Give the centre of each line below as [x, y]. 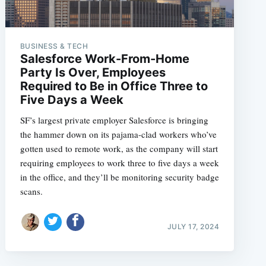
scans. [31, 191]
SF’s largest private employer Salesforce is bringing [114, 120]
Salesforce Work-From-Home [104, 59]
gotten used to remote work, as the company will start [119, 148]
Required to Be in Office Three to [114, 86]
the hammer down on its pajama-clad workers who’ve [118, 134]
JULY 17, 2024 [193, 226]
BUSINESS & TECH [54, 46]
